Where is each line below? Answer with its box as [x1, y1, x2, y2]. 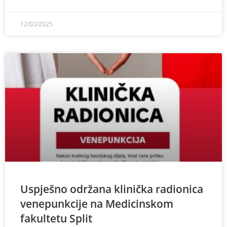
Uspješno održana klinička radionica [20, 182, 203, 196]
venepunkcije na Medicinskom [20, 197, 173, 211]
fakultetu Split [20, 211, 92, 225]
